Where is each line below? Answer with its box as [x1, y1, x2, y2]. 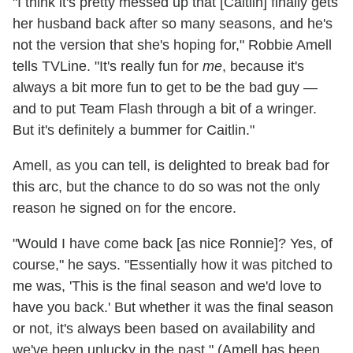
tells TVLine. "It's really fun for [13, 58, 203, 75]
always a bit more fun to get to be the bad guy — [13, 80, 318, 96]
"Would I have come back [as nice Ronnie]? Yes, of [13, 236, 333, 252]
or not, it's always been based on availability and [13, 321, 315, 337]
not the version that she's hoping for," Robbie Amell [13, 37, 332, 54]
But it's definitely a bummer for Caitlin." [13, 122, 255, 139]
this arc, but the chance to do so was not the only [13, 179, 320, 195]
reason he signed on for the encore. [13, 200, 236, 217]
